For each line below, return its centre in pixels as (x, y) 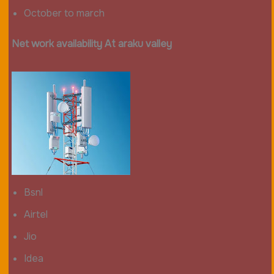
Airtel (35, 214)
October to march (64, 13)
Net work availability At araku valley (91, 43)
